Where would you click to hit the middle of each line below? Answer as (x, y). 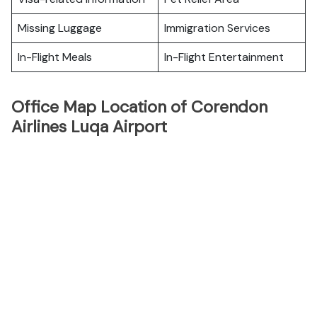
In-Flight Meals (55, 57)
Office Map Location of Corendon (139, 107)
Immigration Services (217, 28)
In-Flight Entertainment (224, 57)
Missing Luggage (60, 28)
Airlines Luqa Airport (89, 127)
